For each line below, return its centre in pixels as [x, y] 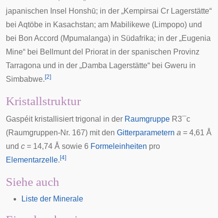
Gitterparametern [146, 133]
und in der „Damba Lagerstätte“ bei [103, 65]
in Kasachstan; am [77, 25]
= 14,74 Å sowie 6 [58, 146]
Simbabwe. [25, 79]
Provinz [186, 52]
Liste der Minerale [52, 199]
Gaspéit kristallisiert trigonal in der [65, 119]
